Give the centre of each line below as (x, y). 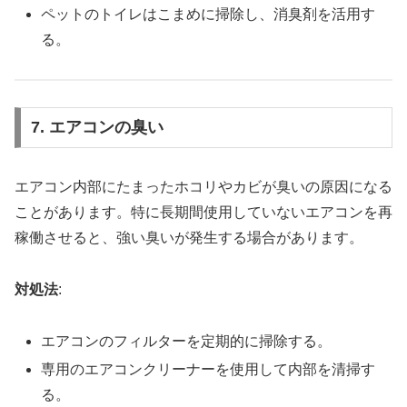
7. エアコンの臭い (97, 128)
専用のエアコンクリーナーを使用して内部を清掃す (208, 370)
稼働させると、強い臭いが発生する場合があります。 (189, 238)
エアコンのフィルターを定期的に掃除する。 (187, 341)
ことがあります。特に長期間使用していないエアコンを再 (203, 213)
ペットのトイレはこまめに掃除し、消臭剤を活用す (208, 14)
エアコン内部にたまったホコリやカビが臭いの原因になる (203, 187)
